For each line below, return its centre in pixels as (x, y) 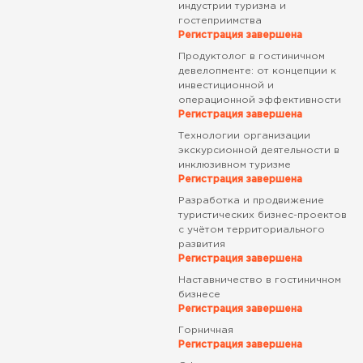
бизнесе (199, 295)
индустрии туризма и (232, 6)
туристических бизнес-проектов (262, 215)
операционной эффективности (259, 100)
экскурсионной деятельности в (258, 150)
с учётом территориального (251, 230)
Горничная (205, 330)
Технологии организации (244, 136)
